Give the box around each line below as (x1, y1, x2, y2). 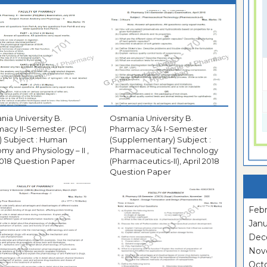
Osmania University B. (109, 113, 193, 123)
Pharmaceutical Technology (109, 145, 218, 156)
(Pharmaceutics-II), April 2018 (109, 156, 219, 166)
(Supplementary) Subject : (109, 135, 211, 145)
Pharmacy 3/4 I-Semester (109, 124, 207, 134)
